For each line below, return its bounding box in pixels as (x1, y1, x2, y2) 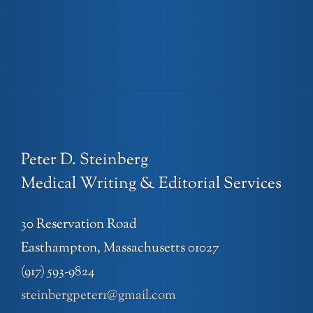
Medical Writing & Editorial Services (21, 173, 282, 196)
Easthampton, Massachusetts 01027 (21, 238, 219, 258)
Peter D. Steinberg (21, 149, 148, 173)
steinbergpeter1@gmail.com (21, 286, 176, 305)
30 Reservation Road (21, 214, 137, 234)
